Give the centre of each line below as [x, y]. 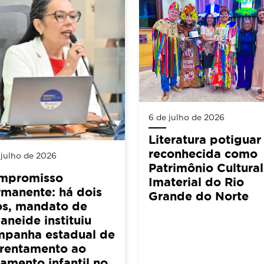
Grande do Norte [199, 196]
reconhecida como [203, 153]
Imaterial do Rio [196, 181]
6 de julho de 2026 [187, 117]
